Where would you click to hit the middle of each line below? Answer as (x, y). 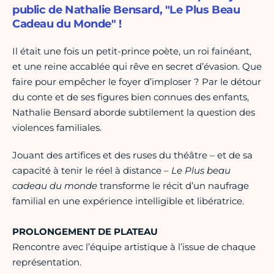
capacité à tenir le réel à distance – (92, 171)
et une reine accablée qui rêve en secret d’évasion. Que (137, 67)
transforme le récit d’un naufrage (173, 186)
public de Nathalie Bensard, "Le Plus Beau (126, 10)
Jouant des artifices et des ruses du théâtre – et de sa (132, 155)
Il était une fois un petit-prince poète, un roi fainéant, (132, 51)
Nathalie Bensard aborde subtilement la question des (134, 113)
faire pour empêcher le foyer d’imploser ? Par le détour (137, 82)
